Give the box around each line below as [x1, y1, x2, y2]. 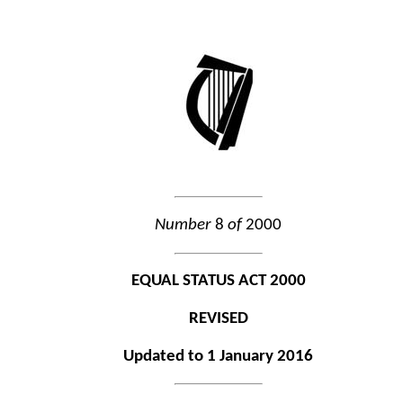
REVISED [188, 309, 248, 327]
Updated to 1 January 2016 [123, 347, 314, 365]
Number [155, 216, 212, 234]
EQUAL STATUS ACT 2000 [130, 273, 306, 291]
